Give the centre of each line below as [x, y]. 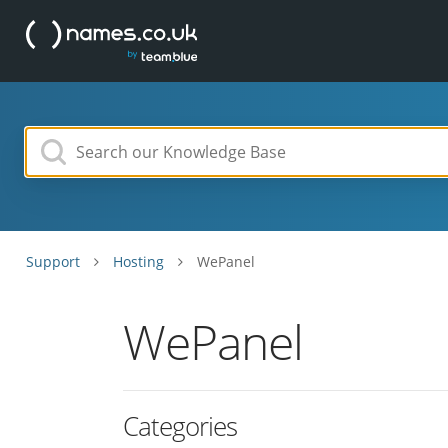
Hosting [138, 261]
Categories [180, 426]
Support [52, 261]
